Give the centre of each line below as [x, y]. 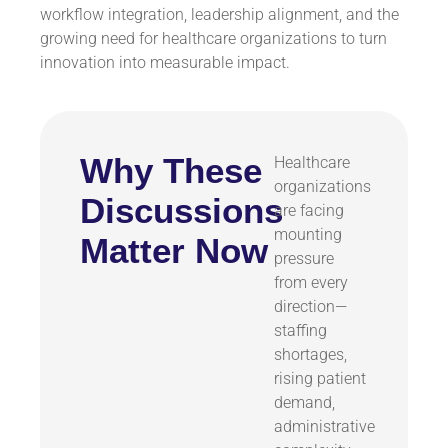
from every [310, 283]
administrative [324, 427]
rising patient [319, 379]
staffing [300, 331]
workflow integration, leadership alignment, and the [219, 15]
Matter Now [174, 251]
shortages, [310, 355]
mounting [307, 235]
